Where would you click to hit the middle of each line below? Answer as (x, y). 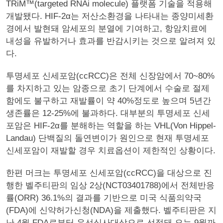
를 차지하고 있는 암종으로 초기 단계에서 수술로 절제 (108, 88)
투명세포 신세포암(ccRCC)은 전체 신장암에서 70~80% (110, 76)
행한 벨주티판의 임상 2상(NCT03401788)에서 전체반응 (110, 185)
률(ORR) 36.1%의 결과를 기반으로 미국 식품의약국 (104, 198)
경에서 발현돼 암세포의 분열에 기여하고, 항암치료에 (107, 29)
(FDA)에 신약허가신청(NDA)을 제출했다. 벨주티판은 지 (111, 210)
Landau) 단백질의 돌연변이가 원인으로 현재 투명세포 (108, 138)
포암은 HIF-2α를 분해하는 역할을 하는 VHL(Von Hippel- (111, 126)
